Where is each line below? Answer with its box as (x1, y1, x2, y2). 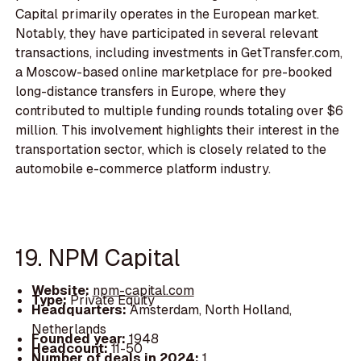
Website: (31, 282, 93, 300)
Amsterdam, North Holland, (129, 301, 292, 319)
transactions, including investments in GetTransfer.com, (15, 44, 343, 61)
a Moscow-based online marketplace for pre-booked (15, 63, 333, 81)
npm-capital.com (92, 282, 194, 300)
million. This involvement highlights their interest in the (15, 121, 340, 139)
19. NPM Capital (15, 242, 180, 272)
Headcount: (31, 340, 111, 358)
